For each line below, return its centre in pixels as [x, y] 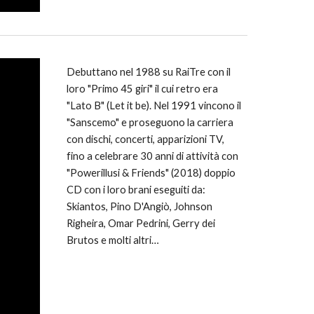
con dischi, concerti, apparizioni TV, [145, 139]
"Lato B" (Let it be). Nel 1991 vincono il [153, 105]
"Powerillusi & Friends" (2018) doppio [151, 173]
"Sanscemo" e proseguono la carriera [150, 122]
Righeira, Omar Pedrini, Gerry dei [141, 223]
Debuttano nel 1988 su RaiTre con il [148, 72]
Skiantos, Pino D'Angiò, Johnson [139, 206]
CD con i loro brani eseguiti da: [136, 190]
